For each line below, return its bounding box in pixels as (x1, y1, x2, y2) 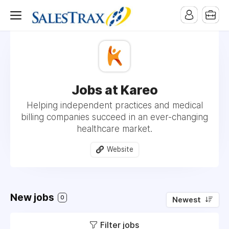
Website (106, 145, 133, 153)
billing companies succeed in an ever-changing (21, 112, 208, 122)
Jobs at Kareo (71, 82, 158, 98)
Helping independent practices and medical (26, 100, 203, 110)
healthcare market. (77, 124, 152, 134)
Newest (172, 195, 201, 204)
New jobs (10, 191, 56, 203)
